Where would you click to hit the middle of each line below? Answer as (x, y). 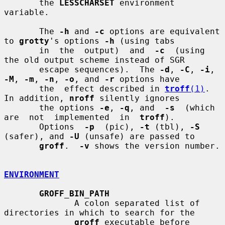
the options (69, 107)
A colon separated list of (39, 203)
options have (147, 79)
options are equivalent (162, 31)
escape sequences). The (99, 69)
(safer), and (37, 136)
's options (77, 41)
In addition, (37, 98)
